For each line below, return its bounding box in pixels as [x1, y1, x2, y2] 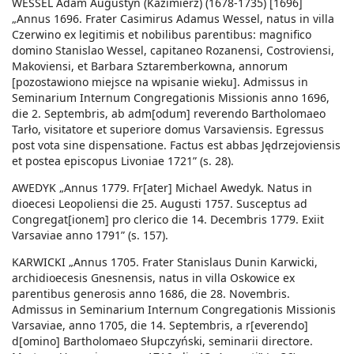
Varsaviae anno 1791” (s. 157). [12, 228, 168, 243]
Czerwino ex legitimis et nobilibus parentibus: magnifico [12, 27, 311, 43]
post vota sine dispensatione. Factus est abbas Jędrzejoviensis [12, 137, 341, 153]
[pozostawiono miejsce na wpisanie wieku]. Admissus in [12, 74, 308, 90]
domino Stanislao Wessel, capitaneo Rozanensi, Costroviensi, [12, 43, 334, 58]
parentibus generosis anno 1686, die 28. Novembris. [12, 286, 290, 302]
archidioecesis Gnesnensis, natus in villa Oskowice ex [12, 270, 295, 286]
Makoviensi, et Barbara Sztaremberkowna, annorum [12, 58, 288, 74]
